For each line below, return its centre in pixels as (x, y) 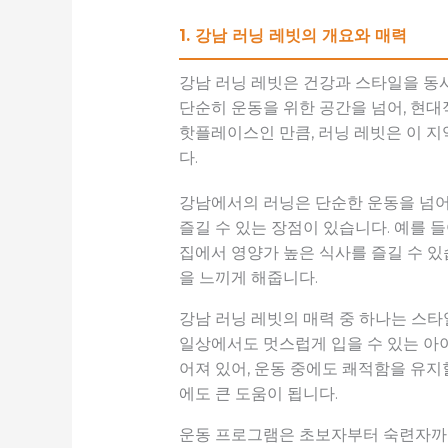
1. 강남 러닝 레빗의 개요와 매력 (292, 36)
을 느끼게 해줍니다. (248, 278)
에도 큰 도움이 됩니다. (258, 394)
